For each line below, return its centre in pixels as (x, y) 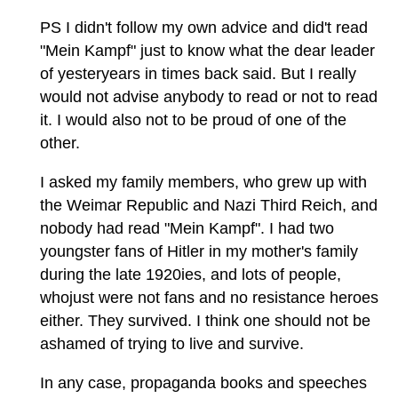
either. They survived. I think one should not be (205, 321)
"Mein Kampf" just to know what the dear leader (207, 51)
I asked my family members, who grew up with (203, 183)
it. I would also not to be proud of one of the (193, 120)
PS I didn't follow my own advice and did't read (204, 28)
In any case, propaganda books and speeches (203, 383)
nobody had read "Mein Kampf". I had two (187, 229)
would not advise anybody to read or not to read (209, 97)
